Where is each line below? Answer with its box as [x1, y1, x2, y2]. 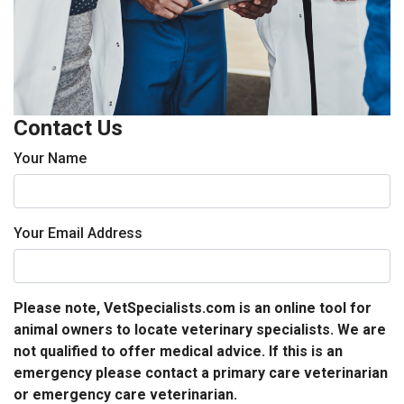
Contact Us [14, 115, 123, 141]
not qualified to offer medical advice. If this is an [14, 342, 343, 360]
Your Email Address [14, 224, 142, 242]
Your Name [14, 149, 87, 167]
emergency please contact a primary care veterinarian [14, 363, 388, 381]
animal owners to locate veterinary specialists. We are [14, 320, 386, 338]
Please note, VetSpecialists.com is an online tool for [14, 298, 372, 317]
